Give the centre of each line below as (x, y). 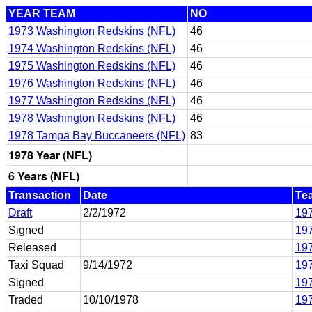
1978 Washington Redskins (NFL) (92, 118)
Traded (26, 300)
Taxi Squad (36, 265)
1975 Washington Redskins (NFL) (92, 66)
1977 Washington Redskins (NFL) (92, 101)
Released (32, 248)
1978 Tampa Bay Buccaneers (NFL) (97, 135)
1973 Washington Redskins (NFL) (92, 31)
